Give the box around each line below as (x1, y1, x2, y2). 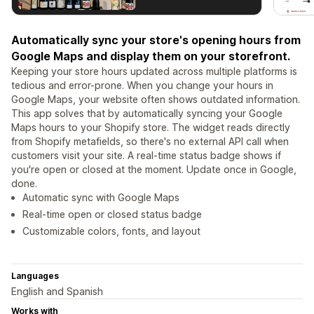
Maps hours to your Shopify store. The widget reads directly (11, 121, 290, 134)
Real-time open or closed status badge (22, 208, 202, 221)
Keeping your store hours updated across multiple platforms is (11, 65, 297, 78)
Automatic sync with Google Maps (22, 191, 179, 204)
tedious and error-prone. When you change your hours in (11, 79, 273, 92)
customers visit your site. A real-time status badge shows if (11, 149, 281, 162)
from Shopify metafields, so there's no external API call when (11, 135, 289, 148)
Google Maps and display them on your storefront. (11, 49, 290, 64)
